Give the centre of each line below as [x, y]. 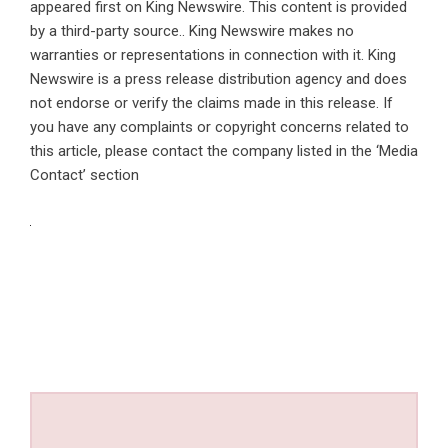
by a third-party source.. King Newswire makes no [192, 31]
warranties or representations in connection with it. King [213, 55]
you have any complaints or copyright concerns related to [219, 127]
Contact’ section [84, 175]
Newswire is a [77, 79]
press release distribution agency [233, 79]
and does [374, 79]
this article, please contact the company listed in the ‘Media [224, 151]
